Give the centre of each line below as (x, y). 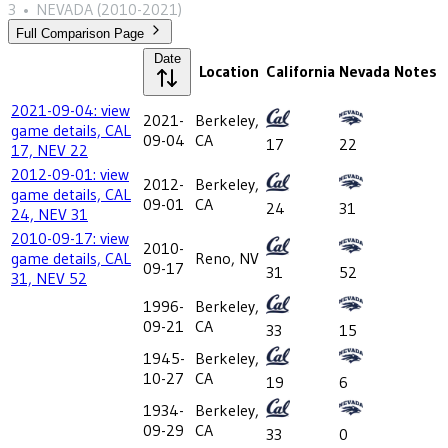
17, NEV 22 (49, 150)
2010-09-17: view (70, 238)
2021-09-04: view (70, 110)
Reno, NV (227, 258)
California (300, 71)
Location (228, 71)
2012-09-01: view (70, 174)
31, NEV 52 (49, 278)
